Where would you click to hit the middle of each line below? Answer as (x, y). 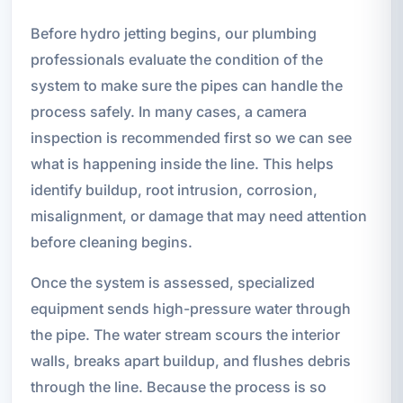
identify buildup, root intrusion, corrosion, (174, 189)
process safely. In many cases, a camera (168, 111)
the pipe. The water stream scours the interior (185, 334)
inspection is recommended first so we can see (191, 137)
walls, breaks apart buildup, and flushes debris (190, 360)
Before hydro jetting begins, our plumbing (173, 33)
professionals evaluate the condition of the (176, 59)
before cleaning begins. (111, 242)
